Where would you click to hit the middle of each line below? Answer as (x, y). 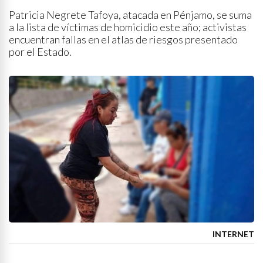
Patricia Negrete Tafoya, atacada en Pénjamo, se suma (130, 15)
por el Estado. (40, 52)
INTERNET (233, 234)
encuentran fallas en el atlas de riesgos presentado (123, 39)
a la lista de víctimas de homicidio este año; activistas (128, 27)
